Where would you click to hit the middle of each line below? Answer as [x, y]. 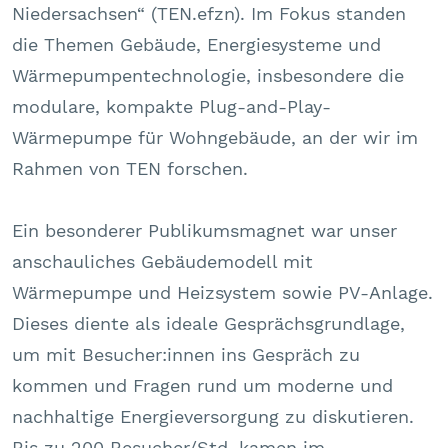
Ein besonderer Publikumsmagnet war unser [204, 230]
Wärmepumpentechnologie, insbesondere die [208, 75]
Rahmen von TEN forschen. [130, 168]
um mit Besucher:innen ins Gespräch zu [186, 354]
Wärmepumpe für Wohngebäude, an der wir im [215, 137]
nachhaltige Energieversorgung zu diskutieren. [213, 416]
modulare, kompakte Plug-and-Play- [171, 106]
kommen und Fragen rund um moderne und [202, 385]
